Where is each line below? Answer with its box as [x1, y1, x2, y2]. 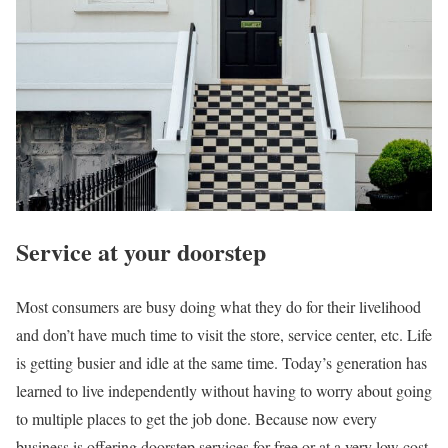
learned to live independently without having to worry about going [16, 380, 432, 402]
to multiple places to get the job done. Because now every [16, 408, 377, 430]
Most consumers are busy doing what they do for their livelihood [16, 296, 421, 318]
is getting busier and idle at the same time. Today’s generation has [16, 352, 427, 374]
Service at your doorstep [16, 234, 266, 270]
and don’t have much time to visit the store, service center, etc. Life [16, 324, 432, 346]
